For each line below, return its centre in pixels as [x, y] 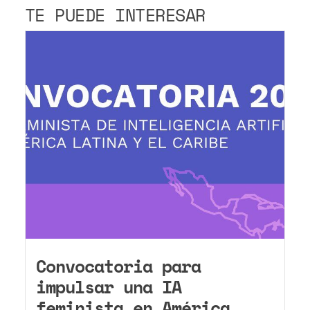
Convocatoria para [118, 266]
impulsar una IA [108, 287]
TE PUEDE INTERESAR [115, 15]
